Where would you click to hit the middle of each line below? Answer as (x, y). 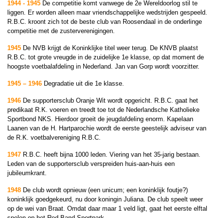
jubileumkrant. (27, 173)
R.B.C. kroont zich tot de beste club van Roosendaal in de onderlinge (105, 22)
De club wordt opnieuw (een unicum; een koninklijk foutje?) (105, 190)
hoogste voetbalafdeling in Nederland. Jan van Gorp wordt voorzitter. (103, 66)
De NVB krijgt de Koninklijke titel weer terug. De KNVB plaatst (110, 48)
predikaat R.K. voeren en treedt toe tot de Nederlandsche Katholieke (103, 110)
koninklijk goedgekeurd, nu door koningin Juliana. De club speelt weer (105, 199)
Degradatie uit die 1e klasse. (84, 83)
